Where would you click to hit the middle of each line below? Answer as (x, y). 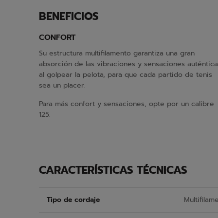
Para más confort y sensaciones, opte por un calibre (127, 104)
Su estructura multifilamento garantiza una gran (117, 53)
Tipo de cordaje (73, 200)
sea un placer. (62, 85)
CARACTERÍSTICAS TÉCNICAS (113, 170)
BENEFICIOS (69, 16)
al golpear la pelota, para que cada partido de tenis (126, 75)
